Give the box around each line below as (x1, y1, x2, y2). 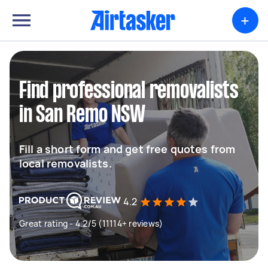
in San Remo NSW (19, 105, 145, 126)
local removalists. (19, 156, 112, 170)
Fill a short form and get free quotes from (19, 142, 236, 156)
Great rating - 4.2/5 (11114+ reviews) (19, 218, 163, 229)
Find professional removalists (19, 81, 239, 102)
